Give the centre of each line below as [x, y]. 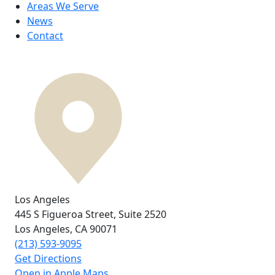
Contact [45, 36]
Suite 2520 [142, 215]
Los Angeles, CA [52, 229]
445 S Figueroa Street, [65, 215]
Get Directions [48, 259]
